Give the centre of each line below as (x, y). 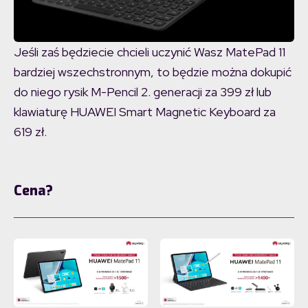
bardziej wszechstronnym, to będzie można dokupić (153, 72)
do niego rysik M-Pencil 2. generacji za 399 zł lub (143, 92)
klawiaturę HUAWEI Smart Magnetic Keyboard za (145, 112)
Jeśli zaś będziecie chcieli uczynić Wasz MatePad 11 (150, 52)
